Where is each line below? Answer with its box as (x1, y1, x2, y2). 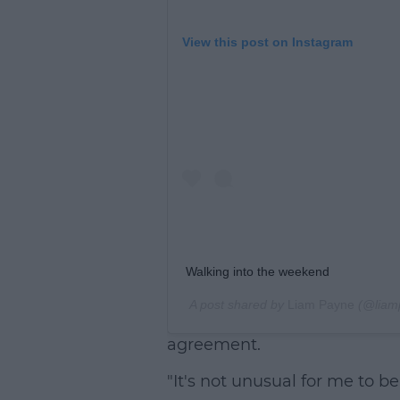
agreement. (166, 334, 261, 354)
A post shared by (189, 296, 288, 312)
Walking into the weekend (185, 263, 329, 279)
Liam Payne (287, 296, 355, 312)
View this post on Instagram (181, 35, 353, 50)
